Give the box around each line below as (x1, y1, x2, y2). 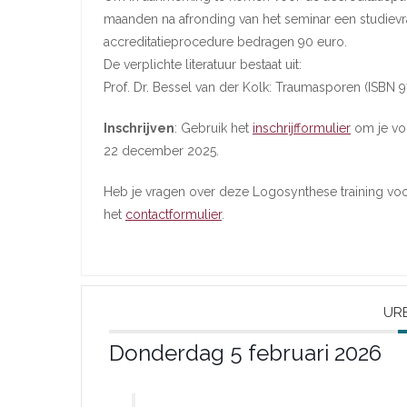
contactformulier (125, 207, 222, 222)
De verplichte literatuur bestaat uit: (104, 57, 302, 72)
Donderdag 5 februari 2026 (109, 340, 382, 366)
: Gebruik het (174, 121, 253, 135)
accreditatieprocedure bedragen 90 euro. (104, 35, 347, 49)
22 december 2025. (104, 144, 219, 158)
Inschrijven (104, 121, 174, 135)
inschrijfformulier (253, 121, 351, 135)
